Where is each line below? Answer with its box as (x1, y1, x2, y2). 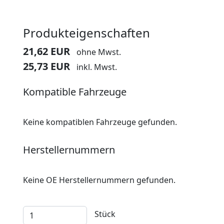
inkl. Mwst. (76, 61, 117, 72)
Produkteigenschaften (23, 24, 150, 41)
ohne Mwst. (76, 46, 121, 57)
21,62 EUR (23, 44, 72, 58)
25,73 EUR (23, 59, 72, 73)
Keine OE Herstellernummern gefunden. (23, 174, 175, 185)
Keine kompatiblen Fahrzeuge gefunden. (23, 116, 177, 127)
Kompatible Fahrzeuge (23, 85, 126, 98)
